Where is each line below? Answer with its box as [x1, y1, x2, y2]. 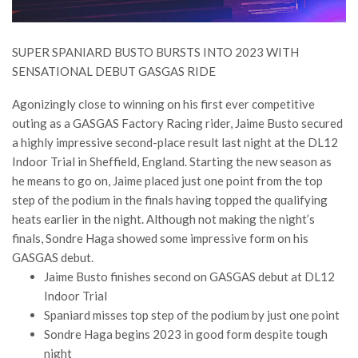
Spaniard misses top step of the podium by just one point [44, 308, 340, 323]
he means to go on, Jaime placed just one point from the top [12, 173, 323, 189]
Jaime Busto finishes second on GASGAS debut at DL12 [44, 269, 335, 284]
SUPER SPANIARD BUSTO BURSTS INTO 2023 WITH [12, 45, 299, 60]
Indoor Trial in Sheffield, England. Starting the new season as [12, 154, 332, 169]
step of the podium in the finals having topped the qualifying [12, 193, 328, 208]
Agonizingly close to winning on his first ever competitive [12, 97, 315, 112]
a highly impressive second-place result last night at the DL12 [12, 135, 338, 150]
